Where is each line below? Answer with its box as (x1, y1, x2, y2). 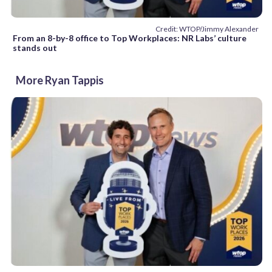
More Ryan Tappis (16, 73, 104, 87)
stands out (13, 42, 59, 53)
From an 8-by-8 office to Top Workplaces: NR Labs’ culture (13, 33, 246, 44)
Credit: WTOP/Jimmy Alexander (155, 24, 259, 34)
